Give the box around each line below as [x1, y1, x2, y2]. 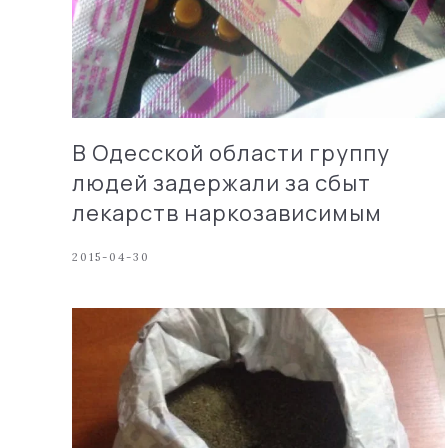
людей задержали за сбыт [72, 167, 371, 198]
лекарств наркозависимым [72, 197, 382, 228]
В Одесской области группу [72, 137, 390, 168]
